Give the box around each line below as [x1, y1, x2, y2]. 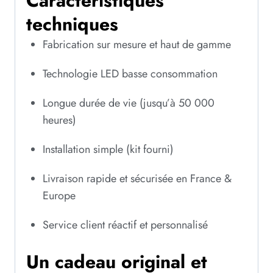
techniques [26, 10, 118, 37]
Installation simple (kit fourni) [43, 141, 174, 157]
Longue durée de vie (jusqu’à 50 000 [43, 94, 214, 111]
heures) [43, 112, 76, 128]
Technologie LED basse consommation [43, 65, 218, 82]
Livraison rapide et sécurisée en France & [43, 170, 232, 186]
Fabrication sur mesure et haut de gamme [43, 36, 231, 52]
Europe [43, 187, 76, 204]
